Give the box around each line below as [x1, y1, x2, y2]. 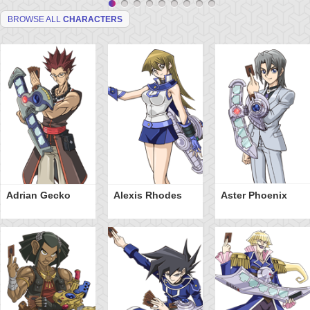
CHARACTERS [63, 14, 122, 24]
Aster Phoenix [220, 190, 287, 201]
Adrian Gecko [6, 190, 71, 201]
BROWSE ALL [8, 14, 63, 24]
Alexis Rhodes [113, 190, 182, 201]
